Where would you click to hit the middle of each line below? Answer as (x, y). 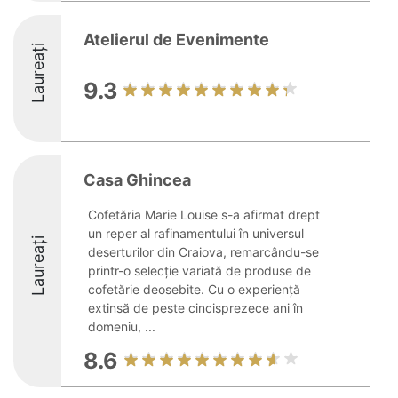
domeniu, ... (122, 326)
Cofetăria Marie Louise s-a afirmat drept (204, 215)
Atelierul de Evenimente (176, 40)
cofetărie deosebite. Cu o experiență (194, 289)
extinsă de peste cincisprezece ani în (195, 308)
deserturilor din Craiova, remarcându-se (203, 252)
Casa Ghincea (137, 180)
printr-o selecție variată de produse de (199, 271)
